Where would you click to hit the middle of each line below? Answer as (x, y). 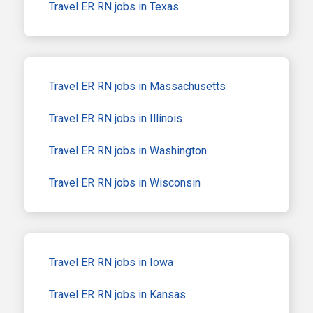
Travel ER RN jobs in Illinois (116, 118)
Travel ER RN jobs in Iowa (111, 262)
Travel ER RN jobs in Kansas (117, 294)
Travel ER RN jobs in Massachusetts (137, 86)
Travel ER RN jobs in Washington (128, 150)
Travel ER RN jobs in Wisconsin (125, 182)
